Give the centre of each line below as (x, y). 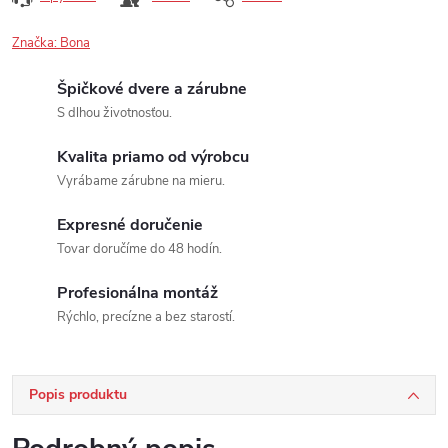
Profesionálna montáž (137, 293)
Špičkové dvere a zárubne (152, 89)
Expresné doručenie (130, 225)
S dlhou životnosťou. (114, 113)
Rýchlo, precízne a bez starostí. (146, 317)
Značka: (36, 43)
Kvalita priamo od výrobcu (153, 157)
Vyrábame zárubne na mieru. (141, 181)
